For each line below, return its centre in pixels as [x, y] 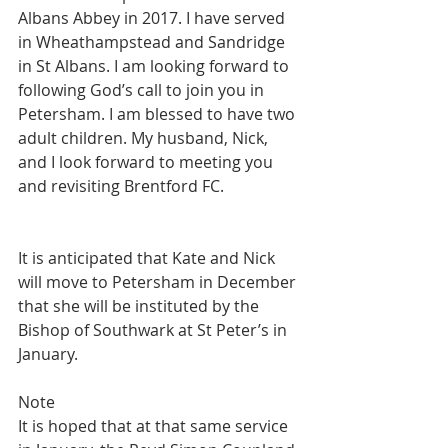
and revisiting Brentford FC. [121, 186]
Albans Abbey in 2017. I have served [153, 18]
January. [48, 354]
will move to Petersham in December [159, 282]
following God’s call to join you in [143, 90]
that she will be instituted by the [140, 306]
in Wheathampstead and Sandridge [153, 42]
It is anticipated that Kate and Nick [148, 258]
